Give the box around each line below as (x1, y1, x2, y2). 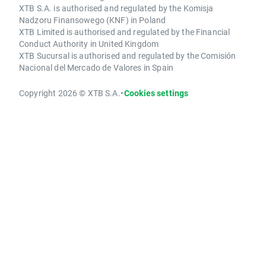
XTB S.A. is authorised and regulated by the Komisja (19, 2, 214, 14)
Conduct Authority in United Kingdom (19, 38, 159, 50)
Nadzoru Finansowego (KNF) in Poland (19, 14, 166, 26)
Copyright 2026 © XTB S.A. (19, 87, 121, 99)
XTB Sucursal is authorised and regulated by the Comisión (19, 50, 236, 62)
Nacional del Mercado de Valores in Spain (19, 62, 173, 74)
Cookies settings (123, 87, 189, 99)
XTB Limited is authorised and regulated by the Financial (19, 26, 230, 38)
